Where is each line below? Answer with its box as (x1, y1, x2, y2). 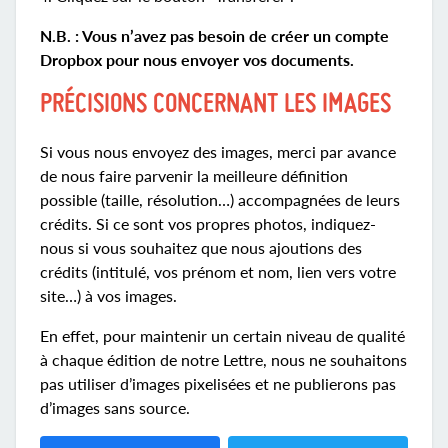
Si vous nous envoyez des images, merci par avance (40, 142, 396, 161)
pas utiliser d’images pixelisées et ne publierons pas (40, 374, 396, 393)
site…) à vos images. (40, 286, 177, 305)
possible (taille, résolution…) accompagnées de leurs (40, 190, 400, 209)
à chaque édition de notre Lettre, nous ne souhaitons (40, 350, 407, 369)
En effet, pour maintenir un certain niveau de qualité (40, 326, 405, 345)
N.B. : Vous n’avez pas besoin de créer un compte (40, 26, 389, 45)
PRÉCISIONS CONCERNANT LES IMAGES (40, 92, 391, 119)
